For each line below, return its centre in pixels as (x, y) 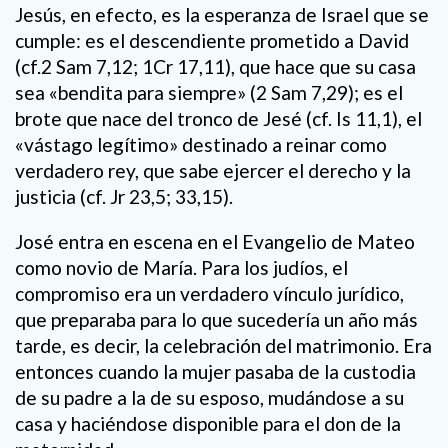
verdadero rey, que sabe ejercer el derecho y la (213, 170)
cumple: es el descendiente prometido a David (212, 40)
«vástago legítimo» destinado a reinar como (201, 144)
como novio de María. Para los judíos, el (181, 267)
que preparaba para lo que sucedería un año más (216, 319)
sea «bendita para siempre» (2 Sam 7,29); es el (209, 92)
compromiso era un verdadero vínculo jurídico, (209, 293)
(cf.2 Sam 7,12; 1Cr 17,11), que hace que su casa (215, 66)
